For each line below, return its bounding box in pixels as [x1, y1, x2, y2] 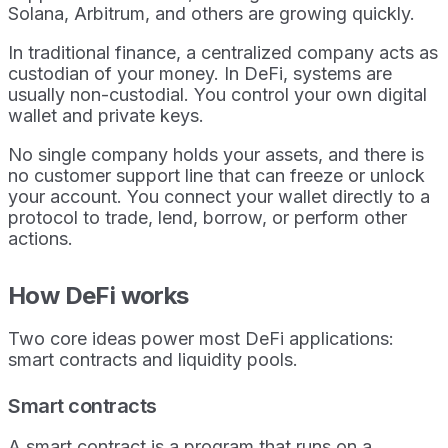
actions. [8, 228, 73, 250]
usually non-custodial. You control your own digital [8, 84, 427, 106]
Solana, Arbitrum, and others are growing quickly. [8, 3, 415, 25]
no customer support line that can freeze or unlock [8, 165, 425, 187]
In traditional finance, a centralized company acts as [8, 42, 438, 64]
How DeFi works [8, 281, 189, 311]
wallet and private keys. [8, 105, 204, 127]
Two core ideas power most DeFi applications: [8, 328, 394, 350]
